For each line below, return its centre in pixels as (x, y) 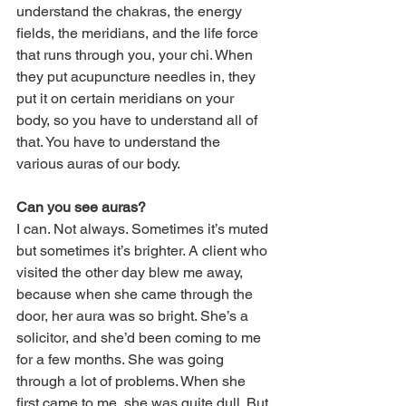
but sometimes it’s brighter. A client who (144, 250)
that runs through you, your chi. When (136, 54)
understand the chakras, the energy (131, 11)
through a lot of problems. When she (133, 381)
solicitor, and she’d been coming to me (140, 337)
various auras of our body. (98, 163)
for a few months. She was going (122, 359)
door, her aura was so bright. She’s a (134, 315)
